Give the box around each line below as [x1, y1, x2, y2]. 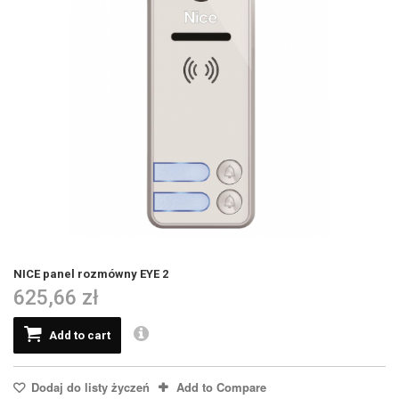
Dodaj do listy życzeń [28, 378, 150, 395]
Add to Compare [176, 378, 266, 395]
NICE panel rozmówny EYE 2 [13, 266, 168, 281]
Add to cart [49, 328, 110, 342]
